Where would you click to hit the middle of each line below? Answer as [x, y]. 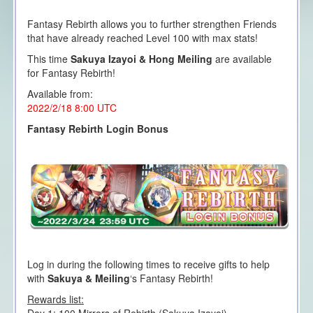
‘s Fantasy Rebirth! [171, 278]
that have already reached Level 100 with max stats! [144, 38]
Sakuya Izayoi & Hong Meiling [141, 59]
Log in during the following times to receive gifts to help [148, 264]
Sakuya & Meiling [88, 278]
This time [49, 59]
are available [242, 59]
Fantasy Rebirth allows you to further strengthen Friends [152, 24]
